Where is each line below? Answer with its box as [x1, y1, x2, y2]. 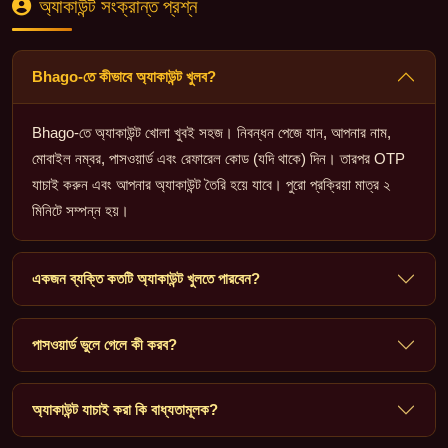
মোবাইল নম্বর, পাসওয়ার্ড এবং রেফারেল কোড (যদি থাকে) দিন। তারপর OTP [32, 151, 406, 168]
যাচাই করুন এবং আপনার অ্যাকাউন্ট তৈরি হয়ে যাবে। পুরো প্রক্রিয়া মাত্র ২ [32, 177, 391, 194]
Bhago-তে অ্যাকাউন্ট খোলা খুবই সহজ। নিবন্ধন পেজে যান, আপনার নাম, [32, 125, 392, 142]
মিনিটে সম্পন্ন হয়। [32, 203, 130, 220]
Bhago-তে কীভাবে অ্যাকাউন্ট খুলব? [32, 68, 217, 86]
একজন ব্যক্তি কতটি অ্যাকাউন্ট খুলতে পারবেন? [32, 270, 261, 288]
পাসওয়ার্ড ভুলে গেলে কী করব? [32, 335, 178, 353]
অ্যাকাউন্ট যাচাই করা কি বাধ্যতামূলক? [32, 400, 219, 418]
